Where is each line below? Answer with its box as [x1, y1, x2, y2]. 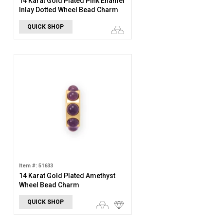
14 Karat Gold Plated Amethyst [18, 172, 115, 180]
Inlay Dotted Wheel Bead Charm [18, 6, 118, 14]
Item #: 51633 [18, 163, 53, 169]
